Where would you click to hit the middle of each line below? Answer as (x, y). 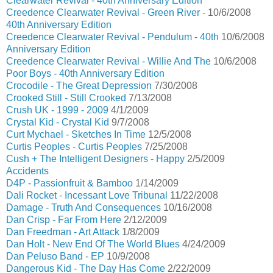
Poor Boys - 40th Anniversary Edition (85, 73)
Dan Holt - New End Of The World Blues (93, 244)
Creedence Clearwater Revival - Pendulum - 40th (112, 37)
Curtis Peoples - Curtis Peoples (74, 147)
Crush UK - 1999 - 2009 (57, 110)
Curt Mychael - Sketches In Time (76, 134)
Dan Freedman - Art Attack (63, 232)
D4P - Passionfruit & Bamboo (69, 183)
